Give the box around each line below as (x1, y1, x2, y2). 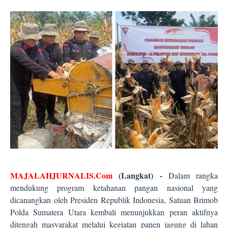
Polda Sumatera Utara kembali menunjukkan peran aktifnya (10, 207, 218, 218)
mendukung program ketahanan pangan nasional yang (10, 182, 218, 193)
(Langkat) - (119, 169, 162, 182)
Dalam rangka (162, 170, 218, 181)
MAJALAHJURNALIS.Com (10, 169, 119, 182)
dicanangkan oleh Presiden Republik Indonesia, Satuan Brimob (10, 194, 218, 206)
